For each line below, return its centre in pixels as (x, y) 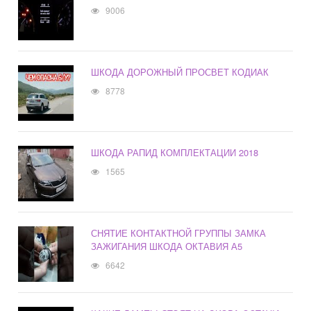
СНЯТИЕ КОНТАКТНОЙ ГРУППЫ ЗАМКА (179, 233)
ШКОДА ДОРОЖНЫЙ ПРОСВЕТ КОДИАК (180, 72)
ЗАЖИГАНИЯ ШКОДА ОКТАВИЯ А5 (167, 246)
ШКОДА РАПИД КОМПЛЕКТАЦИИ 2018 (175, 153)
